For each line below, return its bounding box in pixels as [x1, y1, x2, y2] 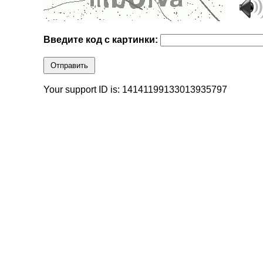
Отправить [50, 61, 89, 70]
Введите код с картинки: [43, 35, 161, 45]
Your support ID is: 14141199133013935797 [43, 85, 228, 95]
